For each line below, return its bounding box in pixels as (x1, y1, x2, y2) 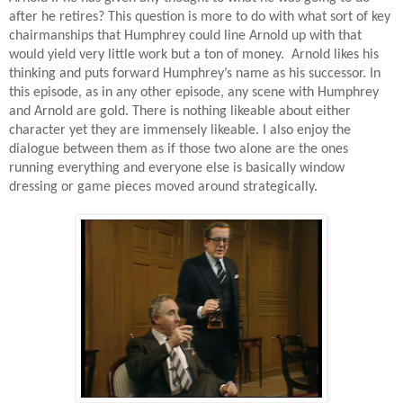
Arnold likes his (291, 47, 379, 62)
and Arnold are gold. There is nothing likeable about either (9, 103, 351, 119)
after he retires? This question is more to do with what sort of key (9, 9, 390, 24)
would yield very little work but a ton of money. (9, 47, 288, 62)
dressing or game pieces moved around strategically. (9, 179, 318, 194)
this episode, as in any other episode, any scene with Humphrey (9, 85, 379, 100)
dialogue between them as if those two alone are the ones (9, 141, 348, 157)
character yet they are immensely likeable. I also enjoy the (9, 122, 351, 138)
